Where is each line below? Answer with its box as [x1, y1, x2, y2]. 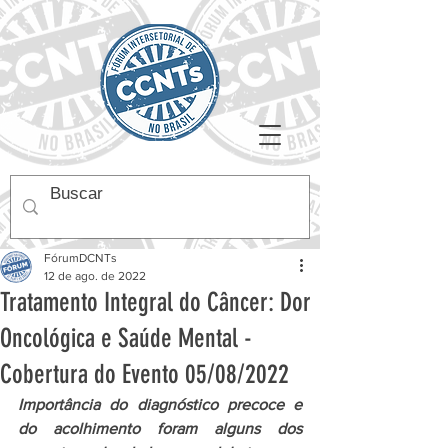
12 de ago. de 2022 [44, 269, 146, 283]
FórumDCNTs [44, 251, 117, 265]
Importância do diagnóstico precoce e [18, 396, 302, 413]
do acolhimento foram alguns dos [18, 420, 302, 437]
